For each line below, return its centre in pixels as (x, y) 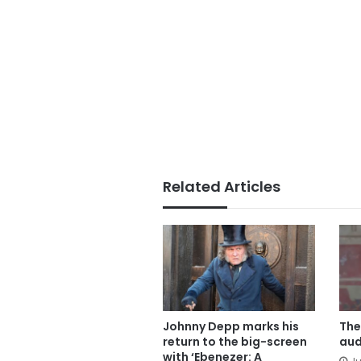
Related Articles (222, 187)
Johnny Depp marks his (231, 327)
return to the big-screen (235, 342)
